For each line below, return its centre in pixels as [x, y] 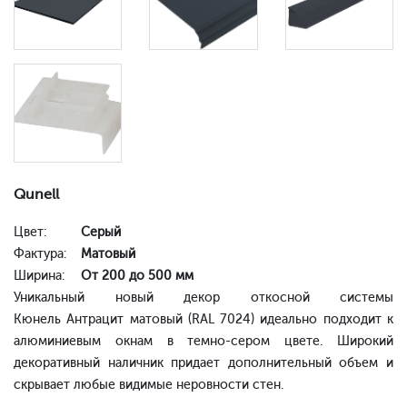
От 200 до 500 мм [135, 276]
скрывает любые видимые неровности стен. [150, 385]
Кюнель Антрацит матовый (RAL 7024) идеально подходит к [203, 320]
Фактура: [40, 254]
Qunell [36, 194]
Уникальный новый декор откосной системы [203, 298]
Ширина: [39, 276]
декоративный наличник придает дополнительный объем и [203, 363]
